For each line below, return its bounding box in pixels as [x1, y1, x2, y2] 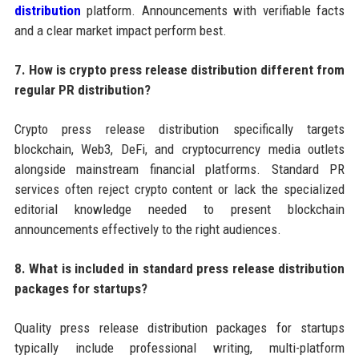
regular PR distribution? [14, 81, 151, 98]
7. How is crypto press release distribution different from [14, 61, 345, 78]
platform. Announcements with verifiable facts [80, 2, 345, 18]
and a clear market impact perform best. [14, 22, 227, 38]
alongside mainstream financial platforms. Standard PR [14, 160, 345, 177]
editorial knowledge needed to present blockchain [14, 200, 345, 217]
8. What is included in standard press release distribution [14, 260, 345, 276]
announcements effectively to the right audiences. [14, 220, 281, 237]
